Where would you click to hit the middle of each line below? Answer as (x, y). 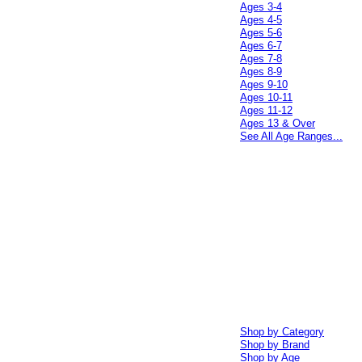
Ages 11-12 (267, 110)
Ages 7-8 (261, 59)
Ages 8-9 (261, 72)
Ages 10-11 (267, 97)
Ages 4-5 (261, 20)
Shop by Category (282, 332)
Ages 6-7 (261, 46)
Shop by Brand (275, 345)
